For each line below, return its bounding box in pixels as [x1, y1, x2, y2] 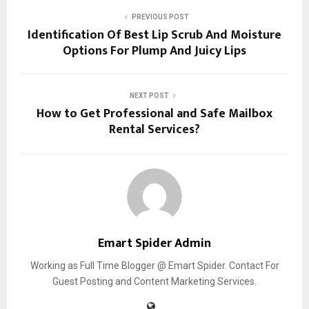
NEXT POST [129, 91, 169, 99]
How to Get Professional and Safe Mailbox [37, 103, 272, 124]
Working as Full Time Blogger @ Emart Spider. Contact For [30, 259, 279, 271]
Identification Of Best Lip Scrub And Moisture [28, 24, 281, 46]
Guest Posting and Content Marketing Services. [52, 275, 257, 287]
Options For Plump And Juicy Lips [63, 40, 246, 61]
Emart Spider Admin [98, 232, 211, 254]
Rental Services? [109, 119, 200, 140]
